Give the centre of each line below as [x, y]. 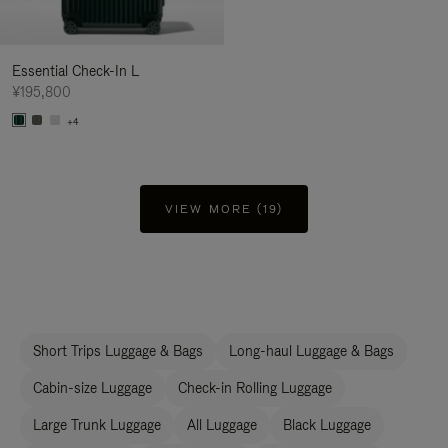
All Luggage [222, 425]
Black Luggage [327, 425]
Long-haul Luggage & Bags [311, 351]
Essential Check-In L [75, 71]
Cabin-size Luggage [92, 388]
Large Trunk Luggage [97, 425]
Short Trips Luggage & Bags [118, 351]
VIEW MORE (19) [224, 209]
